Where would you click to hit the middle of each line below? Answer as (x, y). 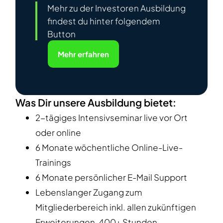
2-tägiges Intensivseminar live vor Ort (111, 118)
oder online (59, 133)
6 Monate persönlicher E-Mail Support (111, 177)
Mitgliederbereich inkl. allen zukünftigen (116, 207)
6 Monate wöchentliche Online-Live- (109, 148)
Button (61, 34)
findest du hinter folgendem (104, 21)
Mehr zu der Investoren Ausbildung (116, 8)
